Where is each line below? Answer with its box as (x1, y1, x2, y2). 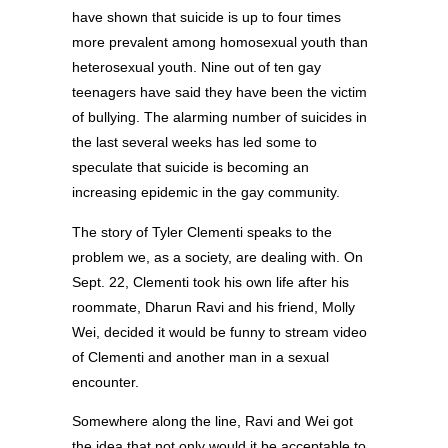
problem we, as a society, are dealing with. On (72, 248, 363, 265)
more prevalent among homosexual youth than (72, 34, 368, 51)
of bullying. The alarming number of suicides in (72, 109, 367, 126)
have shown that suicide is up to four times (72, 9, 341, 26)
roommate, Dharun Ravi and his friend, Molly (72, 298, 355, 315)
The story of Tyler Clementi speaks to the (72, 223, 332, 240)
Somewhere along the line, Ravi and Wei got (72, 413, 353, 430)
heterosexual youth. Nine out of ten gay (72, 59, 321, 76)
